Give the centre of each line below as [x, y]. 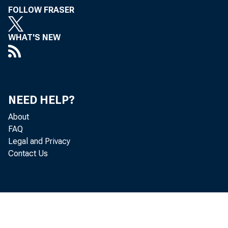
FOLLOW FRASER [41, 10]
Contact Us [28, 153]
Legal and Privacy [39, 141]
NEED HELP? [41, 100]
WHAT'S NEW [34, 37]
